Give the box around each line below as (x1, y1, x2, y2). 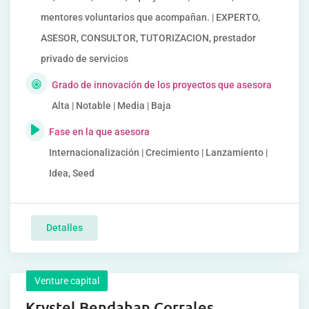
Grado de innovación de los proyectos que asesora (52, 79, 272, 90)
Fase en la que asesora (49, 126, 150, 137)
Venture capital (34, 275, 99, 286)
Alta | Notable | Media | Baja (52, 100, 171, 111)
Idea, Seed (49, 168, 95, 179)
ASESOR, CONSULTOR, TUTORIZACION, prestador (41, 32, 256, 43)
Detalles (46, 222, 83, 233)
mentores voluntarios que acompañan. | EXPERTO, (41, 12, 260, 23)
